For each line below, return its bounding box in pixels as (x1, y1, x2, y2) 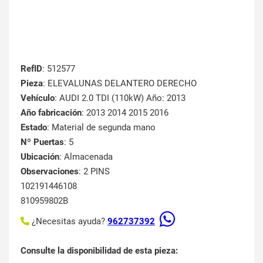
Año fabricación (21, 107, 82, 118)
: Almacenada (59, 151, 113, 162)
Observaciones (21, 166, 79, 177)
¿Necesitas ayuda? (32, 215, 107, 227)
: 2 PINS (79, 166, 110, 177)
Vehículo (21, 92, 55, 103)
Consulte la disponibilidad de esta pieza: (21, 245, 178, 256)
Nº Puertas (21, 136, 64, 147)
